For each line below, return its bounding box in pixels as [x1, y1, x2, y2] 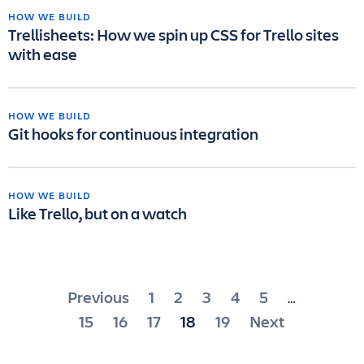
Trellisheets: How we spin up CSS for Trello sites [8, 24, 339, 45]
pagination [41, 310, 133, 336]
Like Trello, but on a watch [8, 202, 187, 224]
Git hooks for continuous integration [8, 123, 258, 145]
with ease [8, 43, 77, 65]
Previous [67, 286, 130, 308]
